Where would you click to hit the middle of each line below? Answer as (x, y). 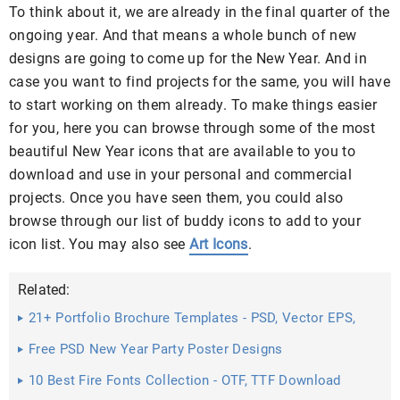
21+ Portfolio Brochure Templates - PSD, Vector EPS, (192, 318)
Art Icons (219, 244)
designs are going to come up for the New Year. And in (188, 58)
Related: (44, 290)
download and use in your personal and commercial (181, 175)
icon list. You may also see (100, 244)
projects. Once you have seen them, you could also (176, 198)
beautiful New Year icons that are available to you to (183, 151)
